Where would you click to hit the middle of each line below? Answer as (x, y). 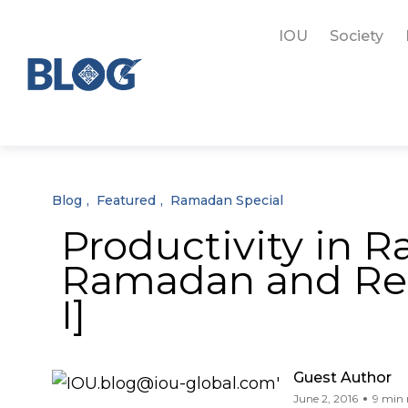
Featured (126, 200)
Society (356, 36)
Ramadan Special (227, 200)
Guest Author (342, 377)
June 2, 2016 (326, 398)
